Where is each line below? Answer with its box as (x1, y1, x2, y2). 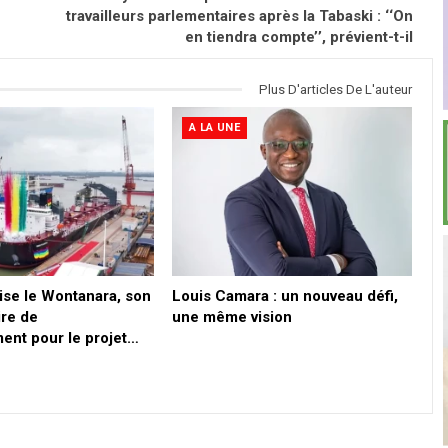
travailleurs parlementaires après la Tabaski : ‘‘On (66, 6, 414, 25)
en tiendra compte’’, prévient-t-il (185, 27, 414, 46)
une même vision (171, 307, 292, 326)
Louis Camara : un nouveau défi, (171, 286, 398, 305)
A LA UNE (188, 121, 240, 135)
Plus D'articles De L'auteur (259, 81, 413, 97)
